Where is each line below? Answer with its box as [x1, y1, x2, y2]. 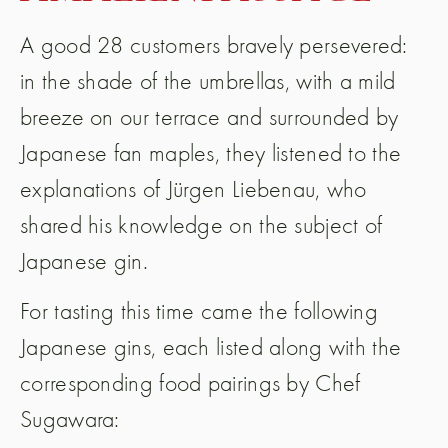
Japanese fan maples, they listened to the [20, 138, 402, 168]
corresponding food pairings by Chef [20, 368, 361, 398]
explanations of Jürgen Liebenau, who [20, 174, 367, 204]
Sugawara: [20, 404, 120, 434]
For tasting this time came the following [20, 296, 378, 326]
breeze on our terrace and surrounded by [20, 102, 399, 132]
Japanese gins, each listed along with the [20, 332, 402, 362]
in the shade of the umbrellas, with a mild [20, 66, 396, 96]
